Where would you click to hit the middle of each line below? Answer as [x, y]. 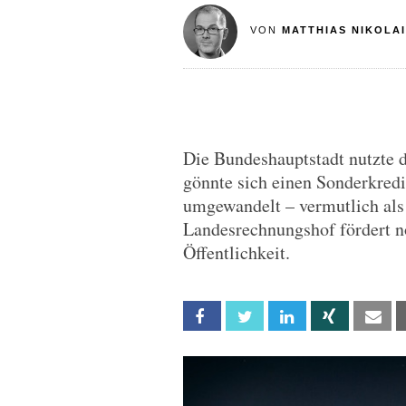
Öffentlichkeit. [237, 252]
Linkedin [325, 317]
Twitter [282, 317]
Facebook [246, 317]
